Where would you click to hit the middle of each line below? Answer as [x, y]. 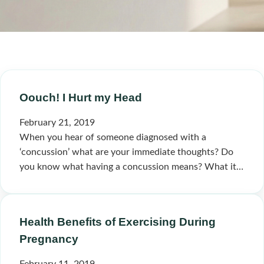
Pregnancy [49, 239]
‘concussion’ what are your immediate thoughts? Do [126, 152]
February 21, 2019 [57, 123]
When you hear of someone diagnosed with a [113, 137]
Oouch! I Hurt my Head [81, 98]
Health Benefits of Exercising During [118, 222]
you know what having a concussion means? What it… [131, 167]
